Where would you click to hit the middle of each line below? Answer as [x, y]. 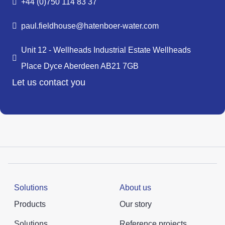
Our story [136, 204]
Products [30, 204]
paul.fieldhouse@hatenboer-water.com [90, 26]
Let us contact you [49, 82]
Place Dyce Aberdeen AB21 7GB [80, 66]
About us [135, 187]
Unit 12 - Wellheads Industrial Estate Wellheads [106, 50]
